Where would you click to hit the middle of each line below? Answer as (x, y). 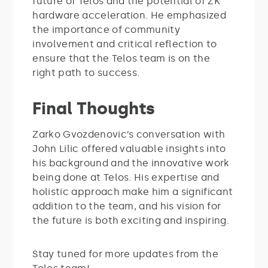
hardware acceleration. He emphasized (129, 15)
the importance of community (106, 29)
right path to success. (86, 72)
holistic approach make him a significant (133, 191)
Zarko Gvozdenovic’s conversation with (129, 134)
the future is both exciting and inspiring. (131, 220)
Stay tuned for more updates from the (125, 254)
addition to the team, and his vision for (127, 206)
